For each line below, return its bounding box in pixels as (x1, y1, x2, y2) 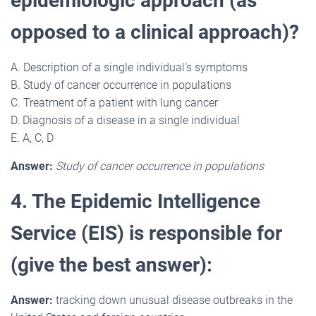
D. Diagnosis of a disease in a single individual (11, 113, 240, 127)
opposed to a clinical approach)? (11, 20, 299, 44)
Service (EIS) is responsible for (11, 221, 282, 245)
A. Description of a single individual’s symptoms (11, 60, 248, 74)
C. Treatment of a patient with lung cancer (11, 95, 218, 109)
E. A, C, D (11, 130, 54, 145)
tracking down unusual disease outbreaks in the (53, 293, 293, 307)
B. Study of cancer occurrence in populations (11, 78, 231, 92)
